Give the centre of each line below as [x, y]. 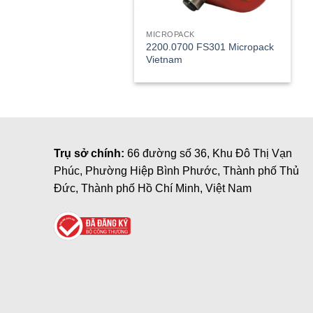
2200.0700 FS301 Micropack [210, 46]
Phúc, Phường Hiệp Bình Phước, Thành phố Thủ [176, 170]
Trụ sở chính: [90, 153]
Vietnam [165, 59]
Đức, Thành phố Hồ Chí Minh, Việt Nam [153, 188]
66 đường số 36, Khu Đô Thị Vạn [210, 153]
